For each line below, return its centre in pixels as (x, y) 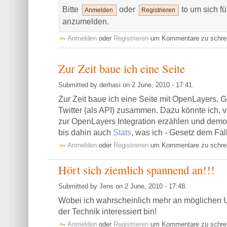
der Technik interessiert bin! (108, 211)
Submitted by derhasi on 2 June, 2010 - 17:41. (126, 85)
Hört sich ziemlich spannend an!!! (137, 170)
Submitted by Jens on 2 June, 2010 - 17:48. (123, 186)
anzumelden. (86, 21)
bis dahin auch (86, 132)
